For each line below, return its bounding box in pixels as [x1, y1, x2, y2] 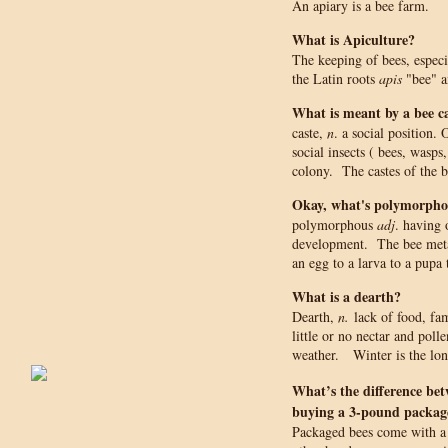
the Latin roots [292, 69, 379, 88]
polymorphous [292, 215, 377, 234]
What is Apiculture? [292, 29, 415, 50]
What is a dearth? [292, 286, 401, 307]
